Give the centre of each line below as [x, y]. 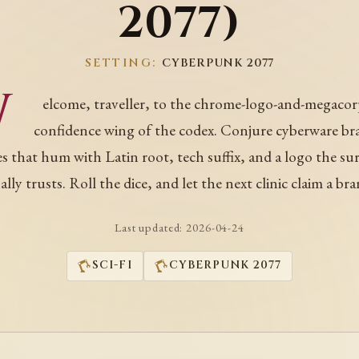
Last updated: [151, 227]
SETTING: [123, 63]
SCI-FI [112, 266]
